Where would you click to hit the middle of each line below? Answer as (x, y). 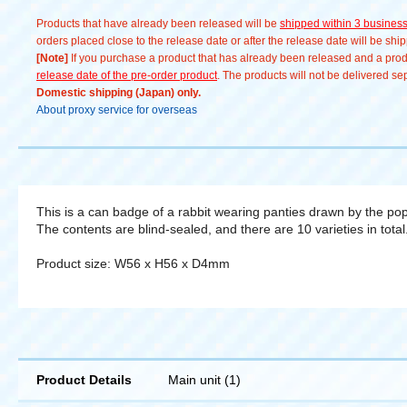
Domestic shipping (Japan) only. (119, 92)
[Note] (52, 58)
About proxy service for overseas (117, 109)
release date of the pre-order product (127, 75)
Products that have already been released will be (158, 23)
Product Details (84, 379)
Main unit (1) (204, 379)
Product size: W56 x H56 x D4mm (133, 263)
